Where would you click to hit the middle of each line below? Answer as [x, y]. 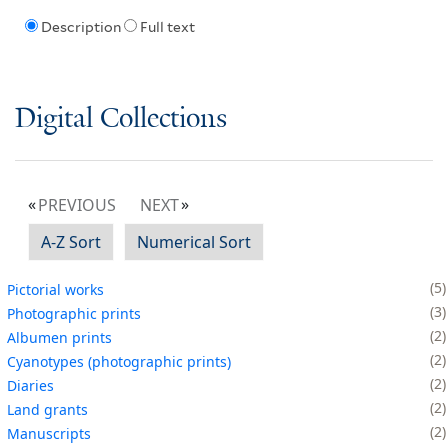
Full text [167, 27]
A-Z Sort [71, 241]
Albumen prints [59, 337]
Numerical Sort [194, 241]
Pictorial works [55, 289]
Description [80, 27]
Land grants [47, 409]
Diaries [30, 385]
